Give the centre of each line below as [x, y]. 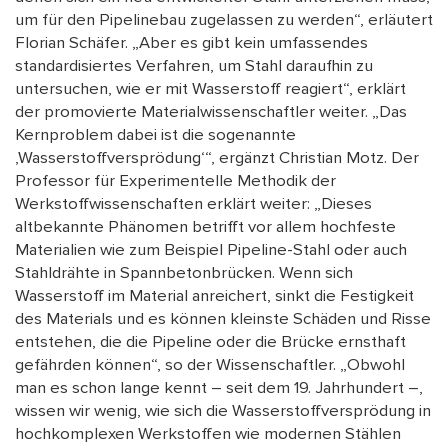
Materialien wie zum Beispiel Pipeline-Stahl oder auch [211, 250]
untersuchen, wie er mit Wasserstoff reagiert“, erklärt [210, 89]
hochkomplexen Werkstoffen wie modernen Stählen [208, 434]
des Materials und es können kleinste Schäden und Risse [223, 319]
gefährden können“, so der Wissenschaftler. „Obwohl [210, 365]
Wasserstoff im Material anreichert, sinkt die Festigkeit [214, 296]
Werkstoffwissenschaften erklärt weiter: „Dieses [193, 204]
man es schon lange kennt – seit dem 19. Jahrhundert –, [219, 388]
